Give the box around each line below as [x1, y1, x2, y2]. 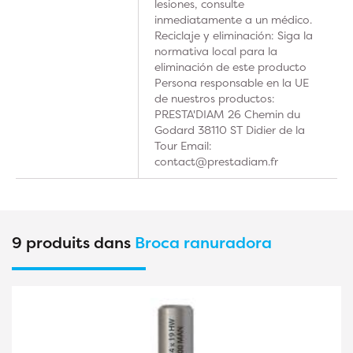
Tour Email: [154, 138, 212, 153]
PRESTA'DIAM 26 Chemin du [154, 106, 300, 121]
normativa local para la [154, 43, 277, 58]
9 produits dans [12, 232, 135, 253]
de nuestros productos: [154, 91, 275, 106]
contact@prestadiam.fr [154, 154, 278, 169]
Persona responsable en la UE [154, 75, 309, 90]
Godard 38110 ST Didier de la [154, 122, 305, 137]
